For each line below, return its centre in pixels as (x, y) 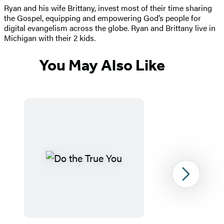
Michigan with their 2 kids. (50, 37)
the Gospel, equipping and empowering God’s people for (102, 17)
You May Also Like (102, 65)
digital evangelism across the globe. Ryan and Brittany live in (110, 27)
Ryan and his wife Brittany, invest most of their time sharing (108, 7)
